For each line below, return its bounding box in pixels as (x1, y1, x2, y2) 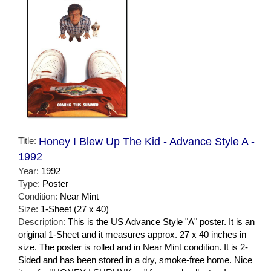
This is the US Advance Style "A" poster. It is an (68, 217, 255, 227)
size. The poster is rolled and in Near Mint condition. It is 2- (18, 242, 248, 253)
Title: (18, 135, 39, 146)
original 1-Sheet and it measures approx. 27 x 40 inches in (18, 229, 246, 240)
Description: (18, 217, 68, 227)
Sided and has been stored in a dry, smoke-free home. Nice (18, 255, 252, 266)
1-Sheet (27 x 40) (41, 204, 109, 215)
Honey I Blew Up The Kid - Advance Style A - (39, 135, 255, 148)
